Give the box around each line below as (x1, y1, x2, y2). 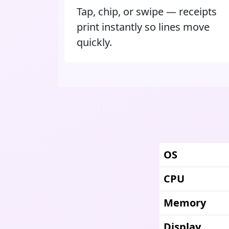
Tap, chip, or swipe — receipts (77, 5, 217, 18)
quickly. (77, 35, 112, 49)
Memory (164, 196, 206, 210)
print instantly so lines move (77, 20, 210, 34)
